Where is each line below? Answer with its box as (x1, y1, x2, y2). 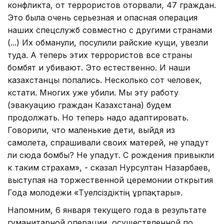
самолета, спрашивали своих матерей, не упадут (7, 137, 209, 147)
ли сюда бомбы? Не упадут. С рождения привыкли (7, 149, 214, 160)
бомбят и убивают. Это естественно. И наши (7, 62, 190, 72)
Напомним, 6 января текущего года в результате (7, 204, 206, 215)
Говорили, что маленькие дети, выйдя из (7, 124, 175, 135)
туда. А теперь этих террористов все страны (7, 49, 192, 60)
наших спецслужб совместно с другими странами (7, 24, 212, 35)
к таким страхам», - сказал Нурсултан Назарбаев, (7, 162, 210, 172)
